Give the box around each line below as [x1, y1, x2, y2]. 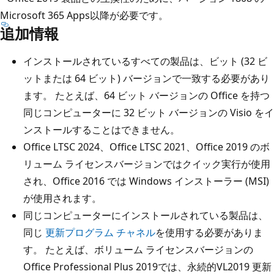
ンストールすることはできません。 [23, 122, 180, 136]
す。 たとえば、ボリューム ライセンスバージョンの [23, 242, 253, 256]
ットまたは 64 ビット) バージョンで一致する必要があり [23, 71, 270, 85]
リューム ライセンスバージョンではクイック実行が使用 [23, 157, 270, 171]
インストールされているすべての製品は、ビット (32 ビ [23, 54, 267, 68]
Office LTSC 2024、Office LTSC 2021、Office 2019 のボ [23, 139, 270, 154]
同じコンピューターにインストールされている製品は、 [23, 208, 268, 222]
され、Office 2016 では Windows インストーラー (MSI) [23, 174, 269, 188]
